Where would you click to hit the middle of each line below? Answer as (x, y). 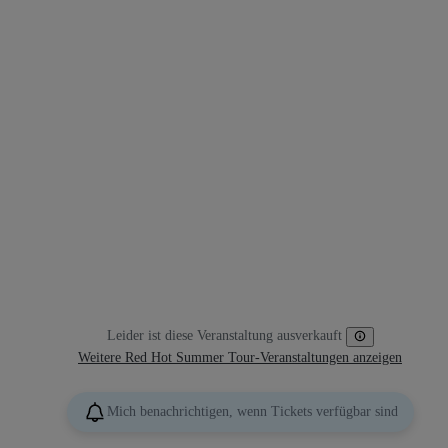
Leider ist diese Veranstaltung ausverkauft (224, 335)
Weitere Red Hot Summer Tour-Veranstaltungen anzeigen (240, 357)
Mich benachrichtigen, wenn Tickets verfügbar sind (252, 411)
